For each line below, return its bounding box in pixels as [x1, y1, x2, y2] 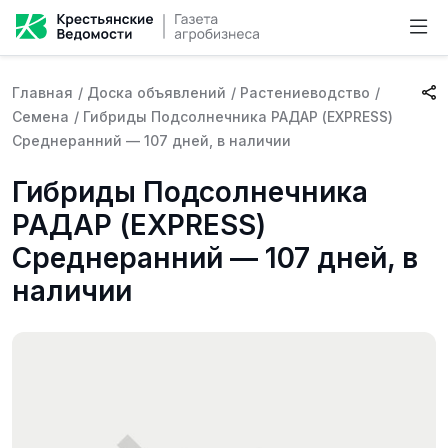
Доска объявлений [87, 84, 226, 101]
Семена [12, 108, 69, 125]
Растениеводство [240, 84, 370, 101]
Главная [12, 84, 73, 101]
